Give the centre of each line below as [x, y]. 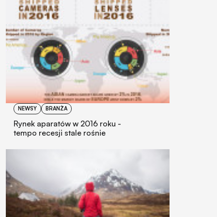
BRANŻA [56, 108]
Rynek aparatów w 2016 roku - [67, 123]
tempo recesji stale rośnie [60, 132]
